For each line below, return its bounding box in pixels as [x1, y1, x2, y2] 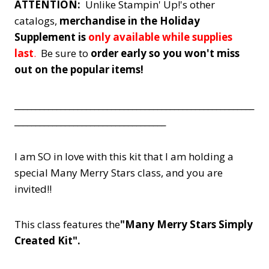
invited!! [14, 182, 52, 196]
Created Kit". [14, 234, 80, 248]
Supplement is [14, 30, 86, 44]
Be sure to [36, 46, 91, 61]
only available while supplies [88, 30, 232, 44]
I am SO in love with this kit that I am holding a [14, 150, 234, 164]
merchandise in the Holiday [59, 14, 200, 28]
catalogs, [14, 14, 59, 28]
